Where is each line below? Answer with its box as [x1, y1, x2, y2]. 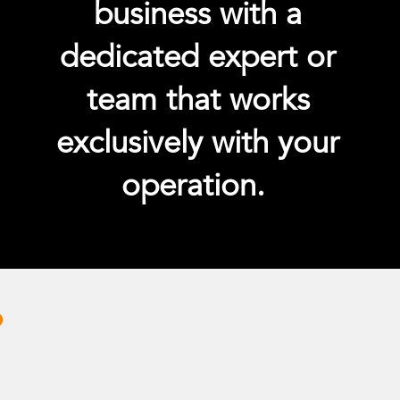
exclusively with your [56, 121, 340, 165]
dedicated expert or [60, 36, 337, 79]
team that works [86, 79, 310, 122]
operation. [121, 164, 275, 208]
